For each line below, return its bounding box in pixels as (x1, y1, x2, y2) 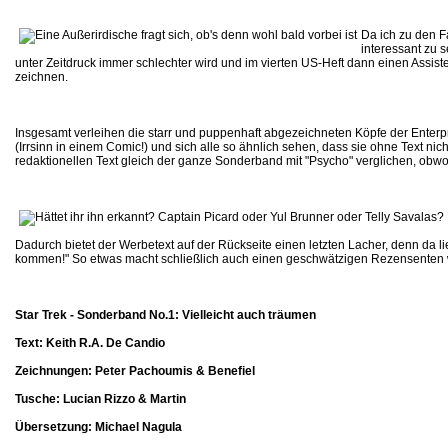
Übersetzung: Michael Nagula (15, 420, 182, 435)
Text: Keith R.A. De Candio (15, 336, 165, 351)
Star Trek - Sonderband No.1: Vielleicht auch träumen (15, 308, 316, 323)
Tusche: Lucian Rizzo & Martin (15, 392, 186, 407)
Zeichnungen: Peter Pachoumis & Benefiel (15, 364, 255, 379)
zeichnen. (15, 70, 68, 85)
